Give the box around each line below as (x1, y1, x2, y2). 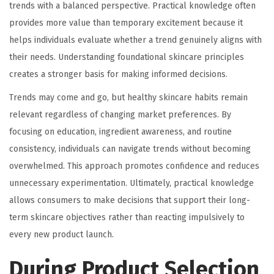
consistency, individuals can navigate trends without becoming (9, 144, 251, 155)
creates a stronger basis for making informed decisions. (9, 69, 228, 80)
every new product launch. (9, 229, 114, 240)
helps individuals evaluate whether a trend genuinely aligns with (9, 35, 262, 46)
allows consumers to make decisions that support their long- (9, 195, 250, 206)
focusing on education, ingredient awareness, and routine (9, 127, 232, 138)
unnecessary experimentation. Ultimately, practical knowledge (9, 178, 254, 189)
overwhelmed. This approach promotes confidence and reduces (9, 161, 259, 172)
